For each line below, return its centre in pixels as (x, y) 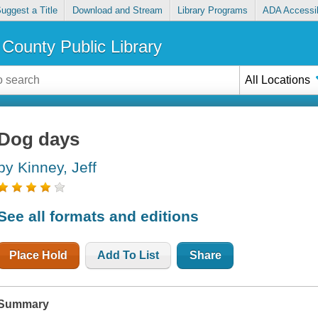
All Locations (278, 79)
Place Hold (39, 255)
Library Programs (213, 11)
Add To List (128, 255)
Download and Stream (117, 11)
